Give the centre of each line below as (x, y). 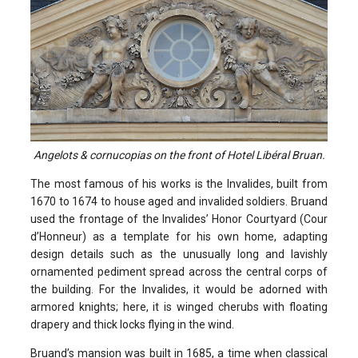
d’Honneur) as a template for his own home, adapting (179, 237)
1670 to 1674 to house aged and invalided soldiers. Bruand (179, 202)
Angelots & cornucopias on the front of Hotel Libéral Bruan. (179, 155)
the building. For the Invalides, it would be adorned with (179, 290)
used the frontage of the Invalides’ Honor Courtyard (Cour (179, 219)
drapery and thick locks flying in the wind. (132, 325)
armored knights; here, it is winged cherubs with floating (179, 307)
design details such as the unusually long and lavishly (179, 255)
